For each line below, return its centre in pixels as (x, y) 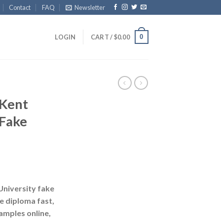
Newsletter (90, 7)
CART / (102, 37)
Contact (20, 7)
